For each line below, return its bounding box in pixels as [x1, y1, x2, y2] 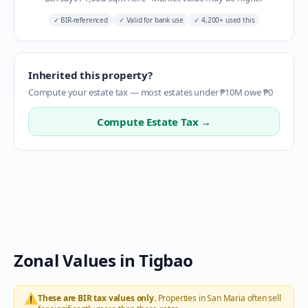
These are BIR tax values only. [37, 292, 156, 304]
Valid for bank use [124, 15, 184, 25]
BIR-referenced [58, 15, 108, 25]
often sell [245, 292, 281, 304]
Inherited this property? [28, 68, 153, 82]
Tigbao [139, 249, 194, 272]
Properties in [155, 292, 208, 304]
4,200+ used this [199, 15, 255, 25]
